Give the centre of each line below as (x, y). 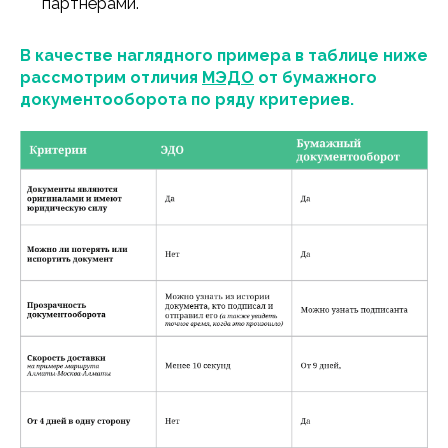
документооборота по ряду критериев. (187, 99)
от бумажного (317, 77)
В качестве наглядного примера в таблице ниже (224, 55)
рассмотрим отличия (111, 77)
